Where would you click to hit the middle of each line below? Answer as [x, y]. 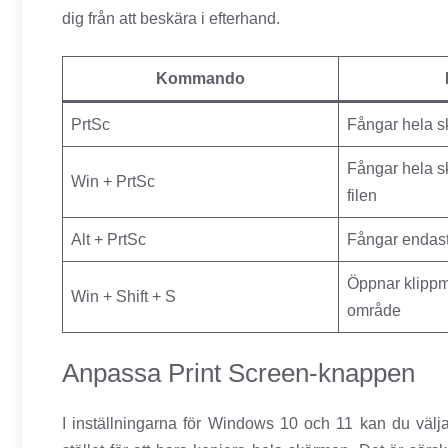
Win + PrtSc [113, 182]
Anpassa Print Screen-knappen [238, 373]
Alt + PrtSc [108, 240]
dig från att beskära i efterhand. [171, 19]
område [374, 311]
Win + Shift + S [123, 297]
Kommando [200, 79]
